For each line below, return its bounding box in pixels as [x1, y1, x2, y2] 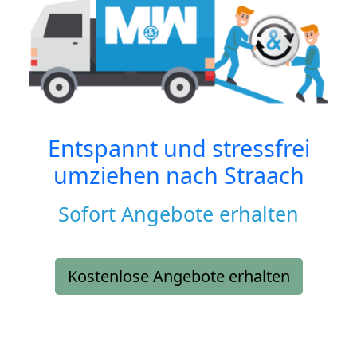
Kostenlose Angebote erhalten [67, 265, 290, 287]
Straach [223, 159, 304, 190]
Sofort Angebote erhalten [58, 199, 299, 227]
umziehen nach [53, 159, 224, 190]
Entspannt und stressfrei [47, 131, 310, 163]
